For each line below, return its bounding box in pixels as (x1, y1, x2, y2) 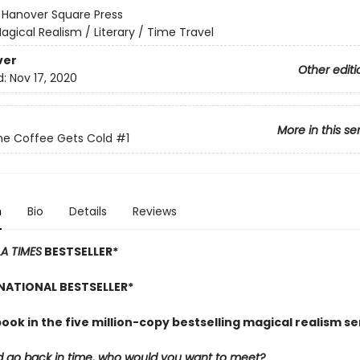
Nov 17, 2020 (9, 69, 77, 86)
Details (68, 203, 107, 220)
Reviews (132, 203, 177, 220)
